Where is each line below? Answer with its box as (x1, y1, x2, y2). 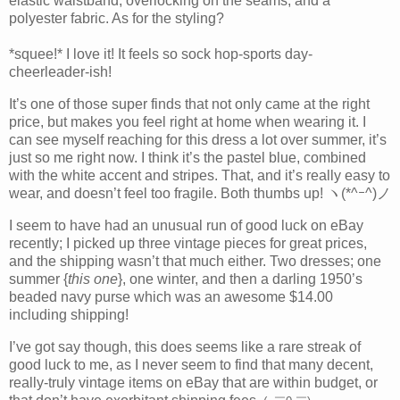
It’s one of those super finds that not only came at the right (9, 96, 370, 112)
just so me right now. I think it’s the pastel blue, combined (9, 150, 366, 166)
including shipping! (9, 307, 129, 323)
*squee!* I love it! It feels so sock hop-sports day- (9, 46, 312, 62)
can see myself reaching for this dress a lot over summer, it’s (9, 132, 387, 148)
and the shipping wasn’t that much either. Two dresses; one (9, 254, 381, 270)
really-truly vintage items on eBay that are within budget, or (9, 374, 378, 390)
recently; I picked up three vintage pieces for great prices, (9, 236, 367, 252)
